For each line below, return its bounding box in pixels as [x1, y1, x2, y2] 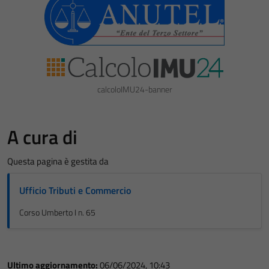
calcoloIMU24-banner [97, 83, 172, 96]
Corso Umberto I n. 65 [19, 206, 95, 219]
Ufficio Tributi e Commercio [19, 183, 131, 198]
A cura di [7, 122, 77, 151]
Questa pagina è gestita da [7, 154, 109, 168]
